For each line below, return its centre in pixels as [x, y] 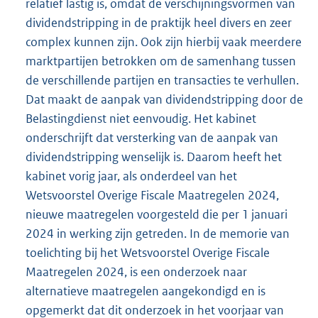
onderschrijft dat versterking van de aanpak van [152, 138]
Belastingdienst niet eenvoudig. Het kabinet [141, 119]
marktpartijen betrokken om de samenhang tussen [161, 61]
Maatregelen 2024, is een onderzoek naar [136, 272]
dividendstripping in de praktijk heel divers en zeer [159, 23]
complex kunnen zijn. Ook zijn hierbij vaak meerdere [164, 42]
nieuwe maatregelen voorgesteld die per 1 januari [157, 215]
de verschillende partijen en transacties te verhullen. [162, 81]
